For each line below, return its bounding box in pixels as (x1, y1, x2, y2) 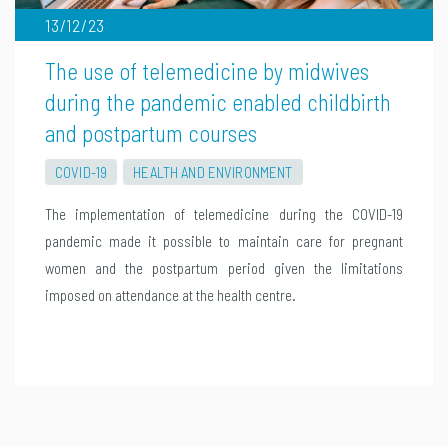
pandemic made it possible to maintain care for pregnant (45, 231, 403, 250)
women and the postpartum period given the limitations (45, 258, 403, 277)
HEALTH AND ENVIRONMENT (133, 162, 293, 181)
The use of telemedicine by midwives (45, 56, 369, 85)
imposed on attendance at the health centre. (45, 285, 296, 304)
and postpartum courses (45, 118, 257, 147)
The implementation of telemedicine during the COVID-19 (45, 204, 403, 223)
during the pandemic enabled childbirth (45, 87, 391, 116)
